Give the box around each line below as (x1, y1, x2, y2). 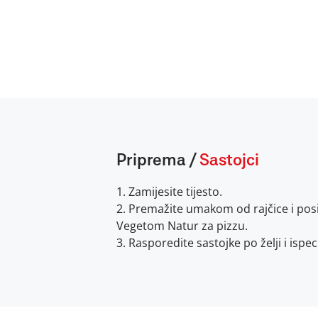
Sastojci (199, 152, 259, 169)
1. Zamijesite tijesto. (116, 184, 222, 199)
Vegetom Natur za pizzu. (116, 218, 248, 234)
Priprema (116, 152, 189, 169)
